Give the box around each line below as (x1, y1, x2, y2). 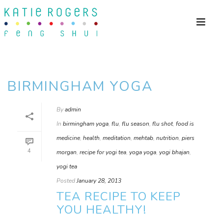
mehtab (134, 134, 153, 142)
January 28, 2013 (77, 177, 121, 185)
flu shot (152, 120, 173, 128)
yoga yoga (129, 148, 156, 156)
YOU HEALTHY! (56, 202, 146, 218)
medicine (56, 134, 80, 142)
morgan (56, 148, 77, 156)
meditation (103, 134, 131, 142)
